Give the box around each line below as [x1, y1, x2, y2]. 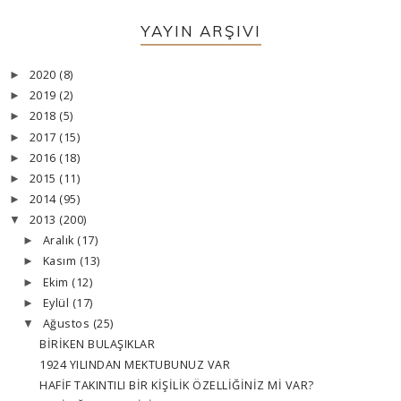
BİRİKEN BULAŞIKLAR [39, 337, 155, 353]
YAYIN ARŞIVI [140, 21, 261, 41]
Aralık [42, 233, 78, 249]
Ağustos [42, 315, 93, 331]
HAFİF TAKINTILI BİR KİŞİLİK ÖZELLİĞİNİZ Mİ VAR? [39, 378, 314, 394]
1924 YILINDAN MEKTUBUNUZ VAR [39, 357, 230, 373]
